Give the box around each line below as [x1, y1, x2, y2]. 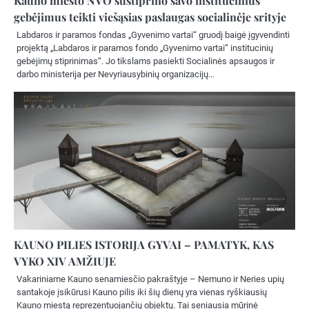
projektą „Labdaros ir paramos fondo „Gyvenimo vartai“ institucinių [17, 42, 273, 53]
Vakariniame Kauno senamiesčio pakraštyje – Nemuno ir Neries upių [17, 273, 284, 284]
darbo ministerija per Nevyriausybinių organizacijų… [17, 68, 215, 79]
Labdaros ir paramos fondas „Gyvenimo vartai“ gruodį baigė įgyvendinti [17, 29, 290, 40]
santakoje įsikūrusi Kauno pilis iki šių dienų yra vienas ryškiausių [17, 286, 267, 297]
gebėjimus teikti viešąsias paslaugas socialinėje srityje [14, 9, 286, 24]
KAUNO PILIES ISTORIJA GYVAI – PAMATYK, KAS [14, 237, 274, 252]
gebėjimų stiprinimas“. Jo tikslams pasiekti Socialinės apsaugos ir [17, 55, 275, 66]
